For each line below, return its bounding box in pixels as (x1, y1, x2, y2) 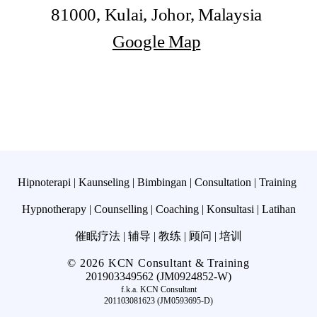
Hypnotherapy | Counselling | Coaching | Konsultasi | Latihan (21, 203, 296, 215)
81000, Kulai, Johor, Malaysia (51, 5, 266, 24)
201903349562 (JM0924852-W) (86, 270, 231, 282)
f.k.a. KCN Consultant (120, 284, 197, 294)
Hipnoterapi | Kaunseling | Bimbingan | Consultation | (18, 176, 259, 188)
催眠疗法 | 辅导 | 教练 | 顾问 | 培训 (75, 230, 242, 242)
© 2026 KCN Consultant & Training (67, 257, 250, 269)
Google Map (112, 32, 201, 51)
